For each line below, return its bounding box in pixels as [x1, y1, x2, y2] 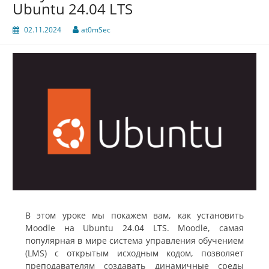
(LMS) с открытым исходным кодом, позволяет [25, 247, 244, 259]
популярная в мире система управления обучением [25, 234, 244, 246]
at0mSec [81, 24, 110, 35]
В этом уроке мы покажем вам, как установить [25, 209, 244, 221]
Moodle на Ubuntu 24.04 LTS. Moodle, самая [25, 222, 244, 234]
